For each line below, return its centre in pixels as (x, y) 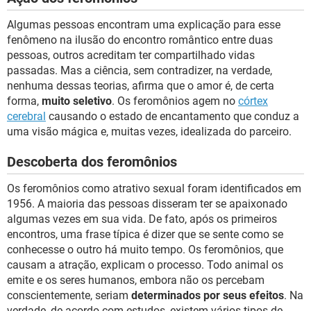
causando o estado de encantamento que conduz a (173, 116)
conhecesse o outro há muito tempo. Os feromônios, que (145, 250)
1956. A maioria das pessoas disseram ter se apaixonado (147, 204)
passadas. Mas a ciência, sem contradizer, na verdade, (140, 70)
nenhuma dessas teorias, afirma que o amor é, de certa (141, 86)
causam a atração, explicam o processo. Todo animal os (145, 265)
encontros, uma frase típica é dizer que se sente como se (145, 234)
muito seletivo (77, 101)
